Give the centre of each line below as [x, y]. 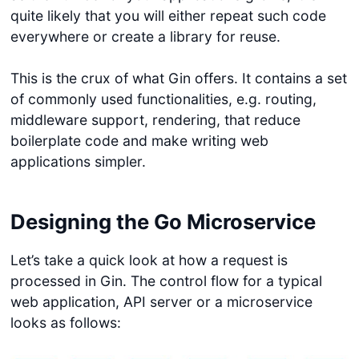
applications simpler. [78, 162]
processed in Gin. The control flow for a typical [166, 281]
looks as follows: [65, 323]
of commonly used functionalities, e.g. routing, [163, 99]
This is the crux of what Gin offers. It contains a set [178, 79]
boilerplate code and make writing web [139, 141]
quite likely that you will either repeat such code [168, 15]
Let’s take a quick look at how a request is [149, 260]
